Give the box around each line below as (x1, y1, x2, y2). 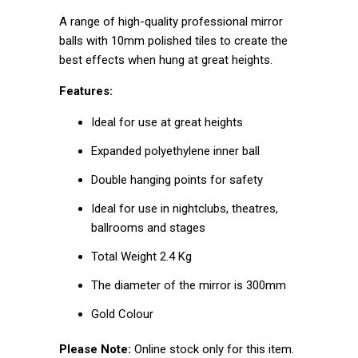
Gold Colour (91, 306, 153, 321)
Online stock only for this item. (134, 341, 294, 356)
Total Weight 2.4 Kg (91, 249, 192, 264)
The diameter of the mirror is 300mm (91, 277, 286, 292)
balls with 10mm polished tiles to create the (59, 33, 288, 48)
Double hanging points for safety (91, 172, 263, 187)
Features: (59, 83, 113, 98)
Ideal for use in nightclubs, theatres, (91, 201, 278, 216)
